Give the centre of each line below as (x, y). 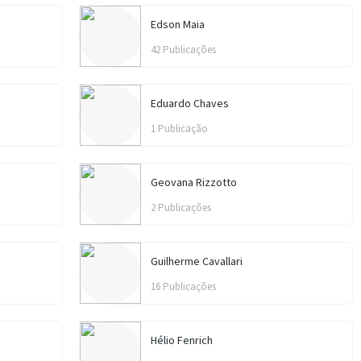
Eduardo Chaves (190, 103)
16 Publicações (183, 286)
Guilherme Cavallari (197, 261)
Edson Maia (178, 24)
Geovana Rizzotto (194, 182)
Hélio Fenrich (182, 340)
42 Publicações (183, 50)
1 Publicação (179, 129)
